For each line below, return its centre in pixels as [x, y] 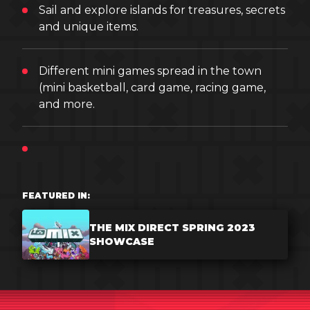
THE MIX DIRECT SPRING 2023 [173, 228]
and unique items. [89, 27]
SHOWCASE [122, 241]
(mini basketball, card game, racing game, [152, 88]
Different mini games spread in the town [150, 71]
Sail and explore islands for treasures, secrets [162, 10]
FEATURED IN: [56, 195]
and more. [67, 104]
